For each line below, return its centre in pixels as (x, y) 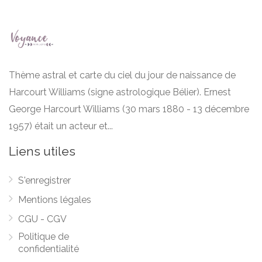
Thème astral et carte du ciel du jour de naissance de (122, 75)
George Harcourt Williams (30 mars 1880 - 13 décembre (129, 109)
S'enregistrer (44, 180)
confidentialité (49, 249)
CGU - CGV (42, 219)
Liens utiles (42, 151)
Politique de (44, 237)
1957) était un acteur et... (61, 126)
